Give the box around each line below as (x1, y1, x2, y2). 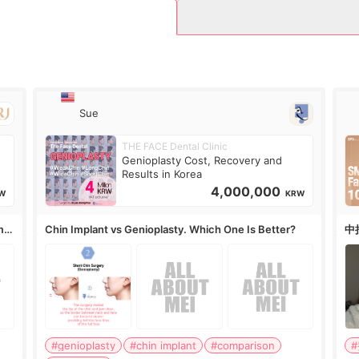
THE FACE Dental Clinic (122, 140, 228, 152)
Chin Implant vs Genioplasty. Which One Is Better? (45, 223, 296, 236)
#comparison (211, 339, 276, 353)
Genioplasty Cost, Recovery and (122, 154, 283, 167)
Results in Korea (122, 167, 203, 180)
